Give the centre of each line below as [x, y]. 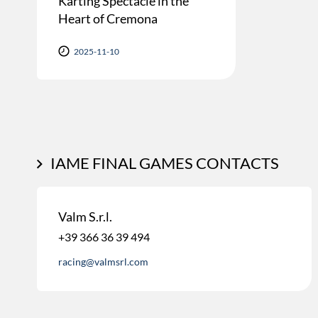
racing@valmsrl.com [103, 261]
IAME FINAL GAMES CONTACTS [165, 163]
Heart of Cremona [108, 19]
